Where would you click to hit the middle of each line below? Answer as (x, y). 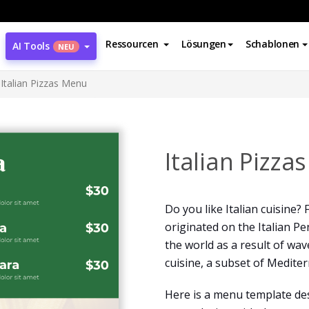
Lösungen (204, 44)
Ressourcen (132, 44)
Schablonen (272, 44)
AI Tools (31, 46)
